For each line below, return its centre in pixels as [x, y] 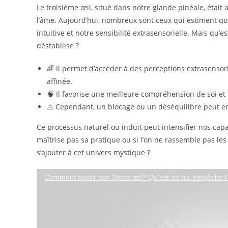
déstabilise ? [58, 45]
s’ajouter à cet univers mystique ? [93, 152]
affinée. [60, 81]
